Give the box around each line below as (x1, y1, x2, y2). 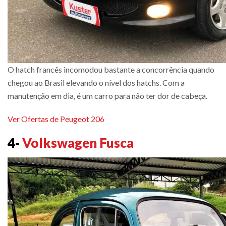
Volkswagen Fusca (22, 134, 134, 151)
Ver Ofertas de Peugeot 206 (8, 114, 104, 124)
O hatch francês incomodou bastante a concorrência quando (8, 64, 214, 74)
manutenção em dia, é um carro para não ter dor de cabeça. (8, 90, 207, 100)
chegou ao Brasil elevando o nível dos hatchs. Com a (8, 77, 185, 87)
